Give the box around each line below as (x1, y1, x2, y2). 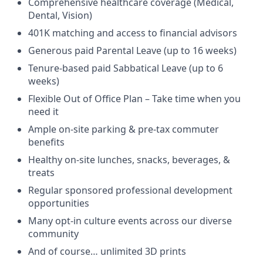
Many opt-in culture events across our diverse (28, 214, 232, 227)
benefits (28, 136, 65, 149)
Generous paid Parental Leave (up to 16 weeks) (28, 44, 237, 57)
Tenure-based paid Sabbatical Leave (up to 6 (28, 62, 223, 75)
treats (28, 166, 55, 179)
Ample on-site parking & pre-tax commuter (28, 123, 219, 136)
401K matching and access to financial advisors (28, 26, 237, 39)
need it (28, 105, 59, 118)
